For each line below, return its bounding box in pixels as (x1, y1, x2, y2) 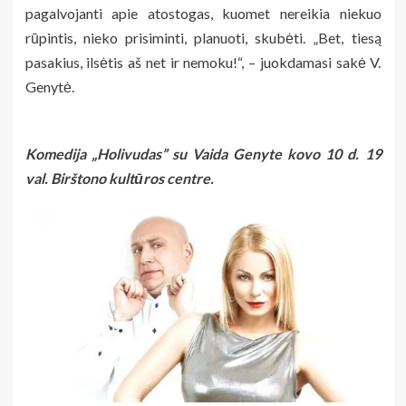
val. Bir (24, 169, 70, 187)
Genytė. (24, 77, 74, 95)
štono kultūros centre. (69, 169, 214, 187)
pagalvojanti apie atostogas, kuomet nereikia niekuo (24, 4, 382, 22)
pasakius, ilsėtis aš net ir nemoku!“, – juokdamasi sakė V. (24, 53, 382, 71)
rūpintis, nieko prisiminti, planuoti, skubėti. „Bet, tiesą (24, 28, 382, 46)
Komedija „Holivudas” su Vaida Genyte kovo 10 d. (24, 144, 365, 162)
